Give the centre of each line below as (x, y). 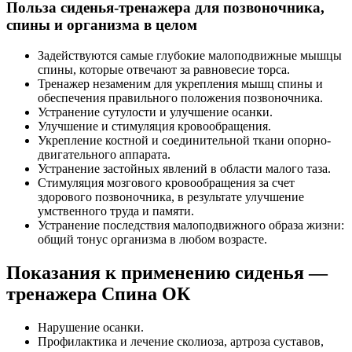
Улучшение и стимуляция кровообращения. (154, 126)
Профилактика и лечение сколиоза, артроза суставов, (181, 341)
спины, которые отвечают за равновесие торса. (164, 69)
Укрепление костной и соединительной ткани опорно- (184, 140)
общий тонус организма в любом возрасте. (152, 239)
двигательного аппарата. (104, 154)
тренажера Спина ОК (98, 293)
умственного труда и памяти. (116, 211)
